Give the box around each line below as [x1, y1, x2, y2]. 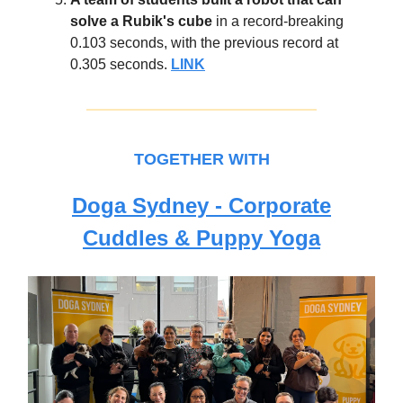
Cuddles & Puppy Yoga [83, 225, 320, 250]
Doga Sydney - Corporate [72, 193, 331, 218]
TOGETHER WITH [133, 149, 270, 168]
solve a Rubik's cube [70, 13, 216, 29]
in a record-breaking [216, 13, 344, 29]
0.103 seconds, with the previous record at [70, 34, 338, 50]
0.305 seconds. [70, 56, 167, 72]
